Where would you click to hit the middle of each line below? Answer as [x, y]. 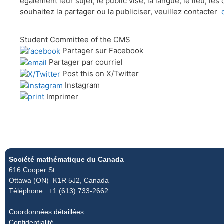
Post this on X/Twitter [101, 73]
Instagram [82, 85]
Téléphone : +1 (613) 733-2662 [59, 191]
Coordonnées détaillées [46, 212]
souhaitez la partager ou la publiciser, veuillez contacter [121, 11]
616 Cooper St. [33, 170]
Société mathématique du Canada [66, 160]
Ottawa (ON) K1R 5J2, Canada [59, 181]
